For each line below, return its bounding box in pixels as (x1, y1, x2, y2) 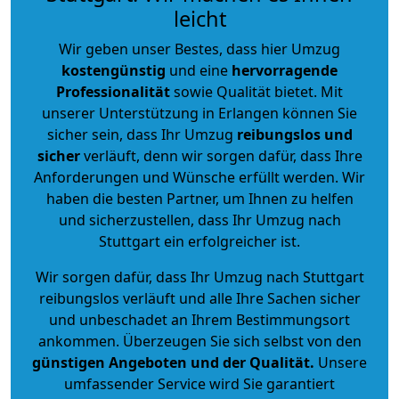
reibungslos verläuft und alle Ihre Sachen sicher (38, 288, 361, 308)
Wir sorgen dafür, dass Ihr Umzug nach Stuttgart (35, 266, 364, 287)
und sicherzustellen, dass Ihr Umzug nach (58, 209, 341, 230)
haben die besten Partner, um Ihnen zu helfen (45, 188, 354, 208)
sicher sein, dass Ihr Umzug (46, 124, 237, 144)
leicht (173, 4, 226, 33)
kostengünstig (61, 60, 166, 80)
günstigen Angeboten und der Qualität (32, 352, 310, 372)
